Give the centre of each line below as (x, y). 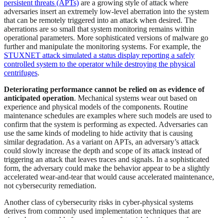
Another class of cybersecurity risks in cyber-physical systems (99, 202)
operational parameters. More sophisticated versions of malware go (106, 38)
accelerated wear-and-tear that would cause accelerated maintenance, (109, 177)
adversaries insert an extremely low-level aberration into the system (106, 12)
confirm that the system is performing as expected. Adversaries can (106, 125)
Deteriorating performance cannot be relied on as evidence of (104, 90)
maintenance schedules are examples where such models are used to (108, 116)
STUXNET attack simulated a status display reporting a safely (99, 55)
